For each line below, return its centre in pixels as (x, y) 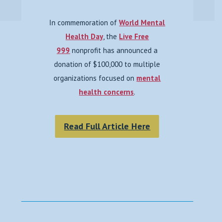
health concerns (107, 92)
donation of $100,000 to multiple (107, 64)
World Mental (142, 23)
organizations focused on (95, 78)
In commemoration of (84, 23)
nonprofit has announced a (114, 50)
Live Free (134, 36)
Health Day (84, 36)
